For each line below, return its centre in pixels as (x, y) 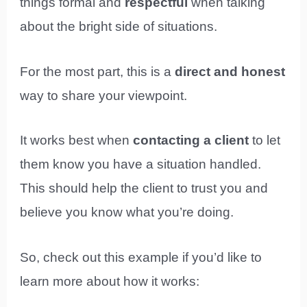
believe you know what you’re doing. (127, 212)
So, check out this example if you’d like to (141, 257)
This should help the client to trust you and (144, 188)
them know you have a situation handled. (141, 164)
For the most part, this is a (98, 71)
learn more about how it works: (110, 281)
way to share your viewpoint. (104, 95)
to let (265, 140)
